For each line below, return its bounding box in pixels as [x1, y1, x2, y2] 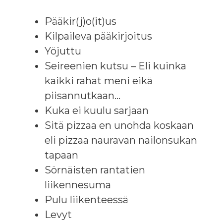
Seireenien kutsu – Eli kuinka [45, 59, 186, 72]
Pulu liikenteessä [45, 193, 128, 206]
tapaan [45, 149, 78, 161]
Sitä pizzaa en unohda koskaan [45, 119, 194, 131]
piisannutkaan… [45, 89, 120, 102]
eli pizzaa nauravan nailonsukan [45, 134, 197, 146]
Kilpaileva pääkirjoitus [45, 30, 152, 42]
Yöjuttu [45, 45, 81, 57]
